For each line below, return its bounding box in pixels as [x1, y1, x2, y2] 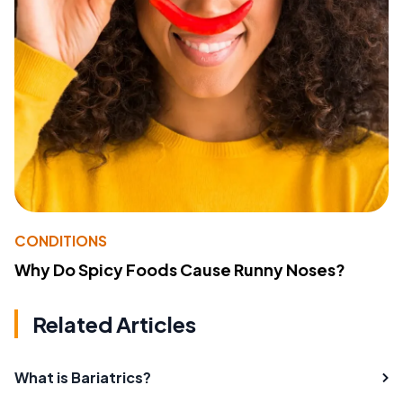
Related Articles [32, 309, 196, 337]
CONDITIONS [14, 230, 107, 250]
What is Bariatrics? [14, 367, 151, 387]
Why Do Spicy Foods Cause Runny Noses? [14, 258, 345, 280]
